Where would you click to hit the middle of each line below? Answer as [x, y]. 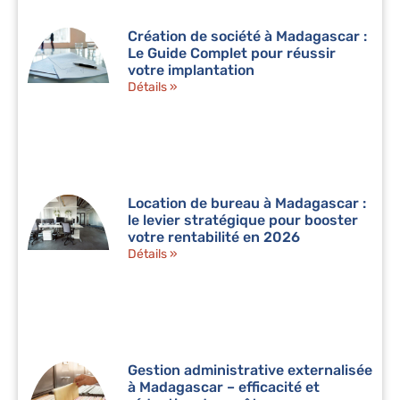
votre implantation [192, 70]
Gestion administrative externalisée [250, 371]
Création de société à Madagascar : [248, 36]
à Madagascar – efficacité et [224, 387]
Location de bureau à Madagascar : [247, 203]
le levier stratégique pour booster [243, 220]
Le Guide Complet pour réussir [232, 53]
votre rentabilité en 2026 [214, 237]
